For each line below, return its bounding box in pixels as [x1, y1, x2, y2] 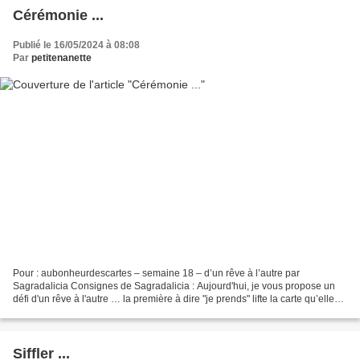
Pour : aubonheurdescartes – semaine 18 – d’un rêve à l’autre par [13, 267, 300, 279]
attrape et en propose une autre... [13, 305, 157, 317]
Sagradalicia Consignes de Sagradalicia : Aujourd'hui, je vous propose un [13, 280, 335, 292]
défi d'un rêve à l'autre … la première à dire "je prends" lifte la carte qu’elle [13, 292, 334, 305]
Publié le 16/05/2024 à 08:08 [13, 39, 140, 51]
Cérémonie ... [13, 7, 104, 24]
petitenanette [31, 52, 92, 64]
